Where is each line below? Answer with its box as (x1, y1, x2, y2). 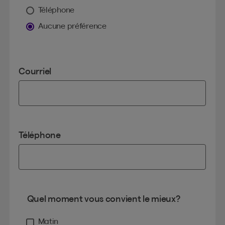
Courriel (19, 66, 52, 76)
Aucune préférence (38, 22, 106, 31)
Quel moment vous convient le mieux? (27, 194, 180, 204)
